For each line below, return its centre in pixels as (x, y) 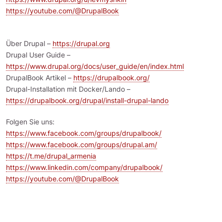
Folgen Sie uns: (30, 122)
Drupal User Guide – (38, 55)
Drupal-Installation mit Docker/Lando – (68, 89)
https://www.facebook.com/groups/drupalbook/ (84, 133)
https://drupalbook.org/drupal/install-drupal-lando (87, 100)
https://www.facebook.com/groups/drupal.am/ (82, 144)
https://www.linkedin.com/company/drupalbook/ (84, 167)
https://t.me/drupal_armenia (51, 156)
